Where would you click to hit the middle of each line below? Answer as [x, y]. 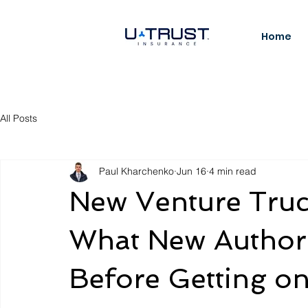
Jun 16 [191, 171]
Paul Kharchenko [136, 171]
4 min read [233, 171]
